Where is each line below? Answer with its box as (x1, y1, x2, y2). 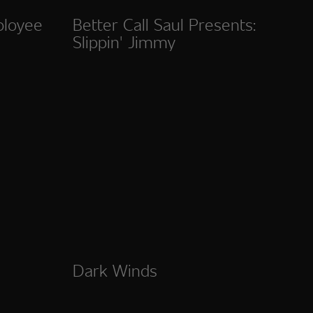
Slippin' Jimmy (73, 29, 175, 53)
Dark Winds (73, 258, 157, 282)
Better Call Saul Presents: (73, 12, 256, 36)
